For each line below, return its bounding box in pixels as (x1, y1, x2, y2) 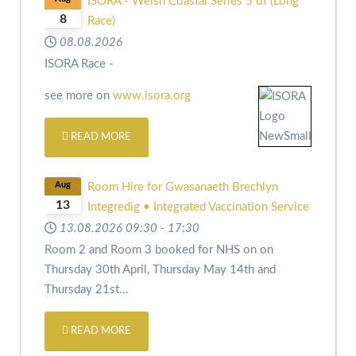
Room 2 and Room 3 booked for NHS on (44, 243, 260, 256)
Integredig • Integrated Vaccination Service (87, 200, 309, 213)
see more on (44, 89, 113, 102)
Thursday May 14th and (153, 263, 276, 276)
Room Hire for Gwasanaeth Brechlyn (87, 180, 278, 193)
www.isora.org (113, 89, 191, 102)
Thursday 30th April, (44, 263, 153, 276)
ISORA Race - (44, 57, 117, 70)
